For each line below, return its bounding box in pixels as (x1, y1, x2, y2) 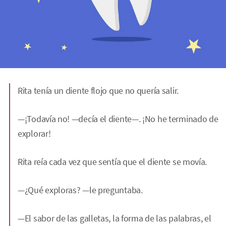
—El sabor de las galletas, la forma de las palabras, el (18, 212, 211, 224)
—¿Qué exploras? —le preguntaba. (18, 184, 143, 196)
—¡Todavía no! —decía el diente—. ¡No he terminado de (18, 112, 218, 125)
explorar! (18, 127, 51, 139)
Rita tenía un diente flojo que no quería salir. (18, 84, 179, 96)
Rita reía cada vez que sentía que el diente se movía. (18, 155, 207, 167)
